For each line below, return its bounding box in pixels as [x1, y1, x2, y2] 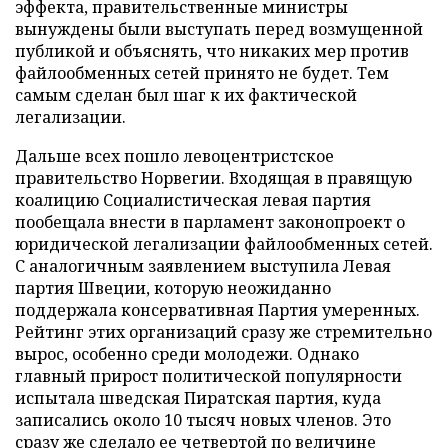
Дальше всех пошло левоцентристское [15, 145, 334, 167]
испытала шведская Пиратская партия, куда [15, 387, 381, 409]
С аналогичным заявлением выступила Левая [15, 255, 391, 277]
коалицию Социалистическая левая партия [15, 189, 371, 211]
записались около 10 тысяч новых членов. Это [15, 409, 391, 431]
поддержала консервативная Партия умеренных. [15, 299, 420, 321]
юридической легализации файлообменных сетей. [15, 233, 433, 255]
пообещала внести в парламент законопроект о [15, 211, 405, 233]
